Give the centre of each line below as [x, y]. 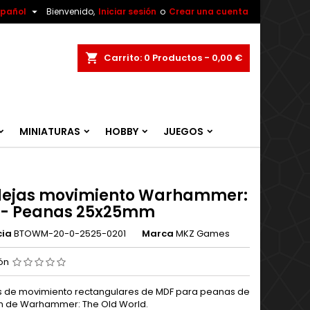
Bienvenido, [71, 11]
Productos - [182, 58]
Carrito [122, 58]
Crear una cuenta [209, 11]
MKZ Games [203, 234]
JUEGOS [183, 131]
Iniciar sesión [127, 11]
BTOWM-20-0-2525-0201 [70, 234]
